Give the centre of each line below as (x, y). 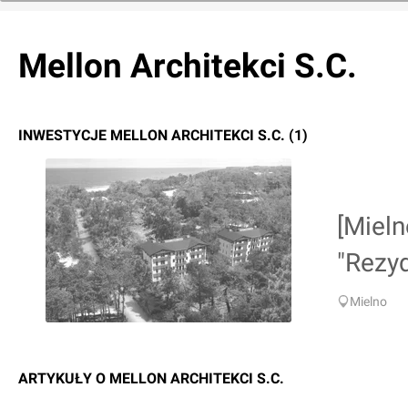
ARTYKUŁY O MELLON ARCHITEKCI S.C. (151, 378)
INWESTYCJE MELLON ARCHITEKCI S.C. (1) (163, 135)
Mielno (368, 301)
